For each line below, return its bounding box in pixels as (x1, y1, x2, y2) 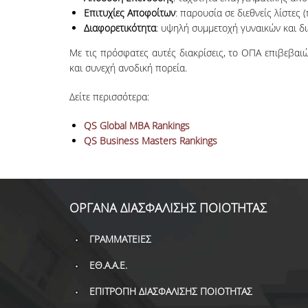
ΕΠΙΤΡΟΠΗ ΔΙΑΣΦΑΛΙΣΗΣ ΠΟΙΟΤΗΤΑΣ (89, 285, 252, 298)
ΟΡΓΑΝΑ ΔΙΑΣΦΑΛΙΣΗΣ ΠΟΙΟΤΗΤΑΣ (69, 199, 267, 217)
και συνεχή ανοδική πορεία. (69, 61, 187, 75)
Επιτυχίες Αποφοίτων (83, 6, 175, 20)
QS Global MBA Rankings (83, 119, 190, 133)
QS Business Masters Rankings (83, 134, 217, 148)
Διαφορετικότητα (83, 21, 156, 35)
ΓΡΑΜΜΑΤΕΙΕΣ (89, 232, 151, 246)
